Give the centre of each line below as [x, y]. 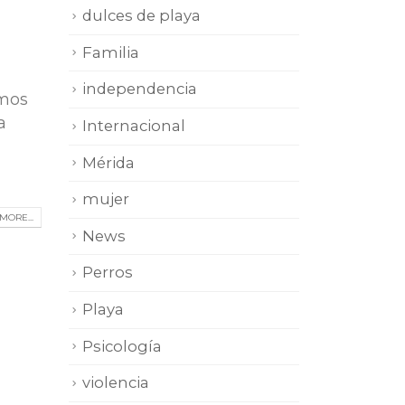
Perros [108, 273]
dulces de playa [141, 16]
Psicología [122, 346]
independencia [140, 89]
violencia [116, 383]
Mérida [108, 162]
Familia [111, 52]
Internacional [134, 125]
